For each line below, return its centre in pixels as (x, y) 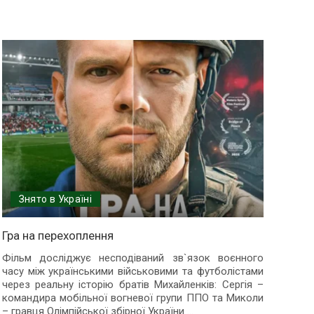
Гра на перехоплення (57, 235)
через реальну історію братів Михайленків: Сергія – (132, 284)
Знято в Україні (55, 199)
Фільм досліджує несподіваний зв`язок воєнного (132, 258)
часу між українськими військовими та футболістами (132, 271)
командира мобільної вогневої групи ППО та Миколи (132, 298)
